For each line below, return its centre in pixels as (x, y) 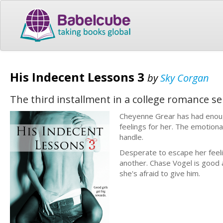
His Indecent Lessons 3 (79, 77)
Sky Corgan (185, 78)
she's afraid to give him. (160, 173)
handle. (131, 137)
